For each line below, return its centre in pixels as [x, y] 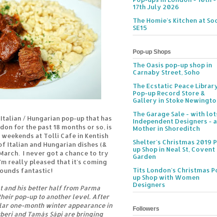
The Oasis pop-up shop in [172, 65]
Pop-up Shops [152, 52]
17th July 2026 [156, 7]
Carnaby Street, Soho [166, 72]
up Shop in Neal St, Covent [174, 149]
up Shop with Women [166, 178]
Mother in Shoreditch [166, 129]
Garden [144, 157]
